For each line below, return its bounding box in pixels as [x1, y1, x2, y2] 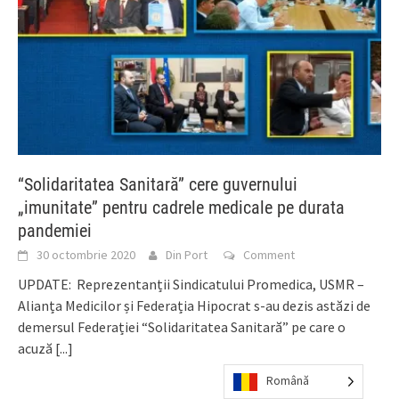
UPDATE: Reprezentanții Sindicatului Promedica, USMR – [18, 275, 364, 294]
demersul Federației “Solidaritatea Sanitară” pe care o [18, 318, 346, 337]
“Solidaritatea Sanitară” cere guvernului [18, 174, 297, 196]
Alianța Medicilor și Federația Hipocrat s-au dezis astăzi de [18, 297, 370, 315]
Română [266, 373, 309, 388]
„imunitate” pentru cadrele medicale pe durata [18, 197, 345, 219]
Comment [243, 247, 295, 264]
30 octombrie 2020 [37, 247, 135, 264]
